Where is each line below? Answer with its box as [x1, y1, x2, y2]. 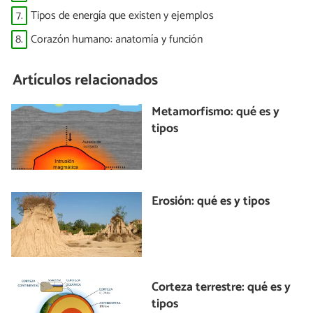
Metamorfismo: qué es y [152, 102, 280, 123]
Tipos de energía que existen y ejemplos [31, 6, 214, 26]
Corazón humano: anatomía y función [31, 29, 203, 49]
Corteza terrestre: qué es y [152, 277, 291, 298]
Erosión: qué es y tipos [152, 191, 270, 212]
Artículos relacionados [13, 67, 159, 93]
